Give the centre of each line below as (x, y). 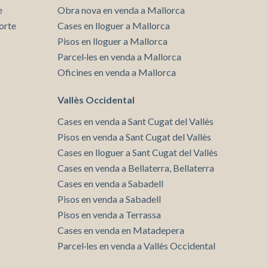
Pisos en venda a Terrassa (109, 214)
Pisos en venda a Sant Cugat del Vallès (134, 136)
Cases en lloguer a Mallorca (114, 25)
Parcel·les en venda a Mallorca (119, 56)
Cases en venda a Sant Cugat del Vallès (135, 121)
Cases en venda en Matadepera (121, 230)
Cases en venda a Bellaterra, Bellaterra (136, 167)
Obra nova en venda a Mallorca (121, 10)
